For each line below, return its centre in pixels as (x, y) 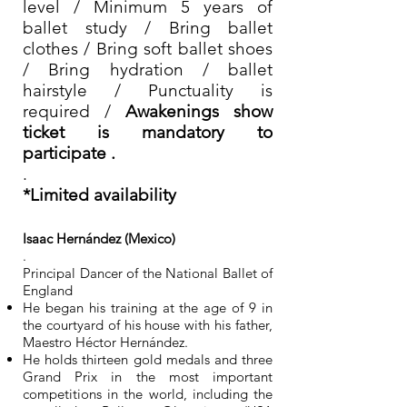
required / (67, 111)
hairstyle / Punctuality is (148, 90)
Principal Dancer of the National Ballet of (148, 273)
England (48, 290)
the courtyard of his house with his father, (148, 325)
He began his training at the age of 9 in (148, 308)
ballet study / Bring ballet (148, 28)
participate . (69, 153)
